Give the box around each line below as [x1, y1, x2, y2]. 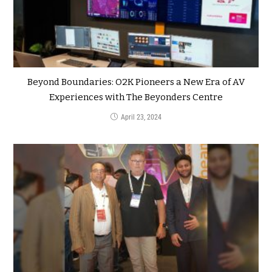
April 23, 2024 [121, 112, 161, 121]
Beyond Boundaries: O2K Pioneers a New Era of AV [27, 76, 245, 87]
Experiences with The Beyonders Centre [49, 91, 223, 103]
